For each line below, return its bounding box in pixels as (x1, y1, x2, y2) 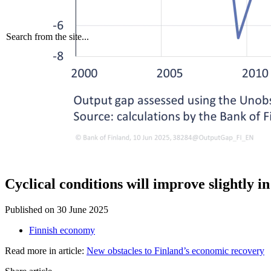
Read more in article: (5, 245, 87, 256)
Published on (5, 204, 54, 215)
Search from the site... (6, 31, 89, 42)
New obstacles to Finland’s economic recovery (87, 245, 264, 256)
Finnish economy (29, 224, 95, 235)
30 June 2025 (57, 204, 108, 215)
